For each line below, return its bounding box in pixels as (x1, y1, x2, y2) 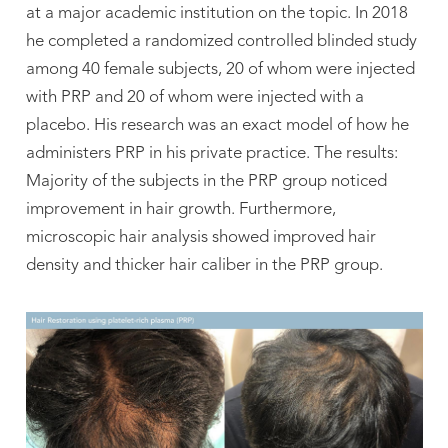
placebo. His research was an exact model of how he (25, 117, 409, 135)
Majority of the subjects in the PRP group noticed (25, 173, 387, 191)
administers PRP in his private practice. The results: (25, 145, 398, 163)
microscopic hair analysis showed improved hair (25, 229, 376, 247)
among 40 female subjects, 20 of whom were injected (25, 61, 415, 79)
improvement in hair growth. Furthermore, (25, 201, 336, 219)
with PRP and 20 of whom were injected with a (25, 89, 364, 107)
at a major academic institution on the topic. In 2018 (25, 5, 408, 23)
